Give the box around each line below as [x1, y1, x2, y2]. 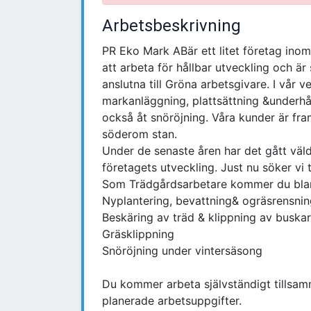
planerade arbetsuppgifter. [102, 294, 242, 308]
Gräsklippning [102, 227, 174, 242]
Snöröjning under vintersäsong [102, 244, 262, 258]
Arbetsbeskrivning [102, 16, 241, 36]
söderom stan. [102, 127, 177, 142]
